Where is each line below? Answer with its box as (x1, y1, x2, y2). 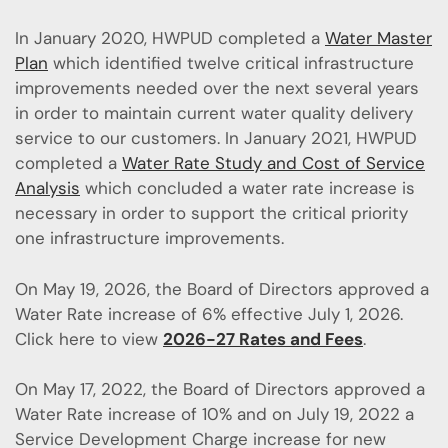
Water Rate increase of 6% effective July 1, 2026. (15, 302, 403, 325)
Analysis (15, 177, 80, 200)
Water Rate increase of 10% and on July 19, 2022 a (15, 403, 414, 426)
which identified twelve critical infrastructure (48, 52, 414, 75)
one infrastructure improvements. (15, 227, 284, 250)
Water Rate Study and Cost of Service (122, 152, 425, 175)
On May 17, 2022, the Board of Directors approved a (15, 378, 425, 401)
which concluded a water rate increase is (80, 177, 415, 200)
